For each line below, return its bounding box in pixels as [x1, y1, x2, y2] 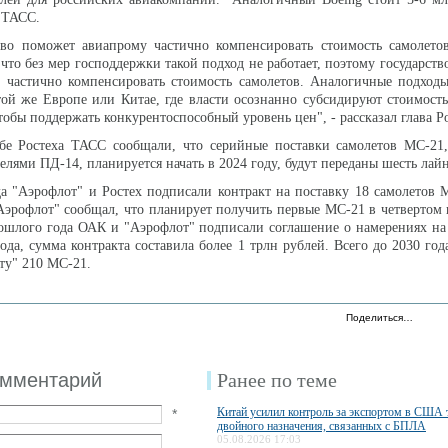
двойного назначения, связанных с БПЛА [217, 419, 426, 433]
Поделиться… [346, 312, 413, 323]
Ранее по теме [217, 369, 337, 391]
